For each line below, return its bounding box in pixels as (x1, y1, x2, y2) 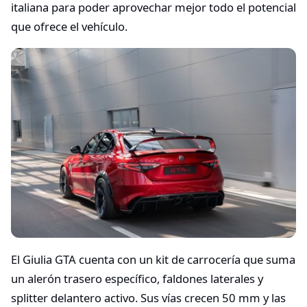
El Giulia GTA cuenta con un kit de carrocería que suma (11, 251, 295, 267)
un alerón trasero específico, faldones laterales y (11, 270, 263, 286)
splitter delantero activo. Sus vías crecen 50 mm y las (11, 289, 286, 306)
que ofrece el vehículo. (11, 18, 127, 34)
